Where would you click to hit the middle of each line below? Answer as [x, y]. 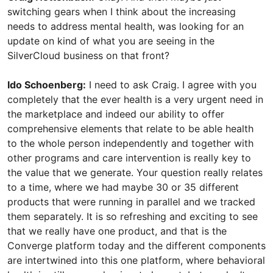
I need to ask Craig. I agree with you [171, 85]
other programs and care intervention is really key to [129, 158]
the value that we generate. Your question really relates [135, 172]
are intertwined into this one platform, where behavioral [136, 260]
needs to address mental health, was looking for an [126, 26]
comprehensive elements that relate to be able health [130, 129]
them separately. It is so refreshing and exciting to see [133, 216]
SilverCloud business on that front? [88, 55]
